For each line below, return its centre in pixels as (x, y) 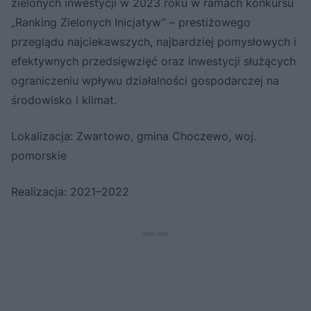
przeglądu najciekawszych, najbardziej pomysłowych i (154, 41)
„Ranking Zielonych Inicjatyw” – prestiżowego (131, 22)
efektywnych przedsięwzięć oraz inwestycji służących (153, 61)
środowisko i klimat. (64, 100)
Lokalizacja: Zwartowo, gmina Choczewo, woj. (134, 136)
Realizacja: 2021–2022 (70, 191)
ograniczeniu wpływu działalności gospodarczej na (145, 80)
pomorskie (39, 155)
